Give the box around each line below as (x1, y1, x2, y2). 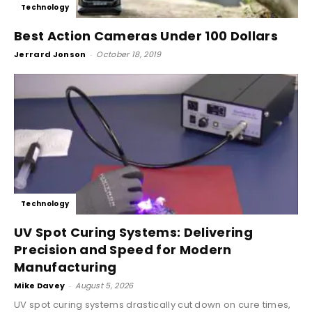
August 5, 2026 (75, 279, 134, 291)
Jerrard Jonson (14, 49, 86, 61)
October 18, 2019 (96, 49, 162, 61)
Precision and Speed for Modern (14, 240, 232, 258)
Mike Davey (14, 279, 65, 291)
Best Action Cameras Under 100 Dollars (14, 27, 278, 45)
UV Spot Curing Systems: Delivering (14, 223, 253, 241)
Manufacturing (14, 258, 117, 276)
